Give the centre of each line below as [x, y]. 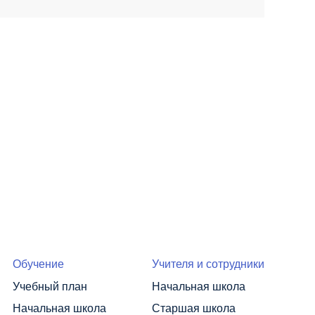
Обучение [38, 264]
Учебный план [50, 286]
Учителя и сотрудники [208, 264]
